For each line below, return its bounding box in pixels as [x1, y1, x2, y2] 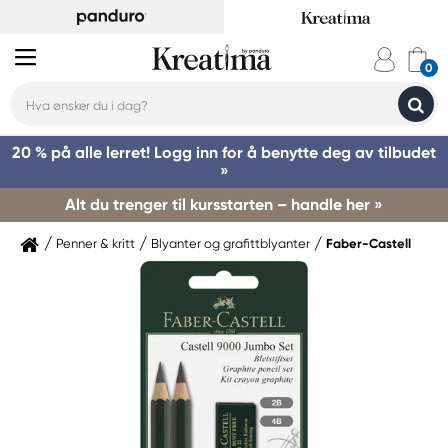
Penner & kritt [56, 236, 135, 251]
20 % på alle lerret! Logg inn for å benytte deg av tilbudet [12, 143, 436, 162]
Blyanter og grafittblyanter [151, 236, 310, 251]
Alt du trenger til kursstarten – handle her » [65, 195, 383, 214]
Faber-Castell [326, 236, 411, 251]
